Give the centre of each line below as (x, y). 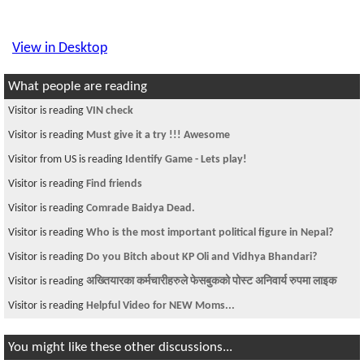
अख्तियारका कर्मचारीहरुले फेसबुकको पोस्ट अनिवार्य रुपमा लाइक (211, 281)
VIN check (110, 110)
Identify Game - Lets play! (186, 159)
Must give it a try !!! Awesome (158, 135)
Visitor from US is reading (67, 159)
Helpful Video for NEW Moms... (160, 305)
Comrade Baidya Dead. (141, 208)
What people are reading (78, 86)
